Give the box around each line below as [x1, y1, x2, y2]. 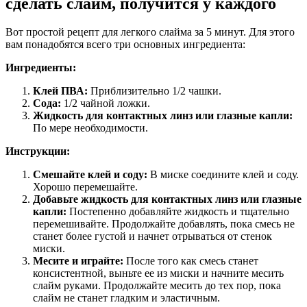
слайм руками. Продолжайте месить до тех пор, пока [33, 280, 281, 292]
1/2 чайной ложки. [61, 97, 150, 110]
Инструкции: [5, 145, 70, 158]
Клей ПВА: [33, 85, 88, 97]
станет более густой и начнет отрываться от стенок [33, 230, 272, 243]
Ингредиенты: [5, 62, 76, 74]
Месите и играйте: [33, 255, 123, 267]
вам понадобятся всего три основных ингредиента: [5, 38, 245, 51]
